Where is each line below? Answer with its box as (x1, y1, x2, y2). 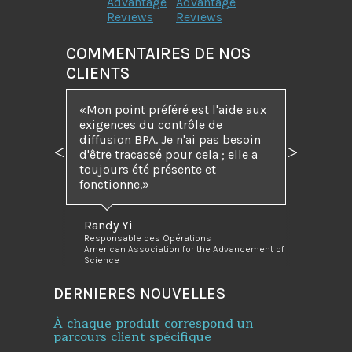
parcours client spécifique (53, 326, 211, 347)
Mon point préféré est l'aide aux (86, 102, 266, 118)
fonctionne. (79, 177, 142, 192)
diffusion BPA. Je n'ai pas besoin (79, 132, 261, 148)
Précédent (58, 151, 115, 167)
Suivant (291, 151, 335, 167)
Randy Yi (84, 218, 134, 233)
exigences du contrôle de (79, 117, 222, 133)
